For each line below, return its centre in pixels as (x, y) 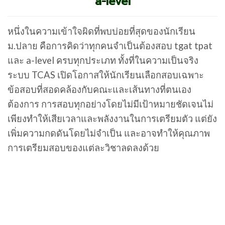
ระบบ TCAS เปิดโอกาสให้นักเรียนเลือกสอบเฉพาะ (106, 75)
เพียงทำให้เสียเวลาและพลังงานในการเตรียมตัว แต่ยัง (112, 118)
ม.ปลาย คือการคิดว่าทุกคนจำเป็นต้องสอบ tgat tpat (110, 45)
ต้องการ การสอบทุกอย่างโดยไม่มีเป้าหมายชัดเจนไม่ (110, 104)
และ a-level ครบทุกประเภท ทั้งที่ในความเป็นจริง (103, 60)
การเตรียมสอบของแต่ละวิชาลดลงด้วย (83, 147)
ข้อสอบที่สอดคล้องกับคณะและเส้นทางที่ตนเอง (99, 89)
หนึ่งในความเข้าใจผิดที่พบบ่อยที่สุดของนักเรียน (101, 31)
